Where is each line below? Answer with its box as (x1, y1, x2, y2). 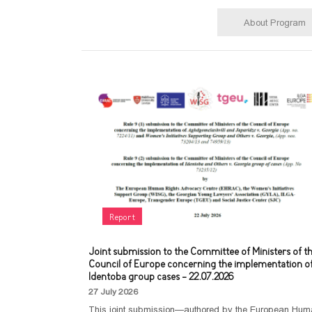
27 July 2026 (88, 287, 138, 297)
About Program (244, 17, 306, 28)
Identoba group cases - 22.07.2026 (88, 271, 233, 284)
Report (109, 212, 135, 224)
